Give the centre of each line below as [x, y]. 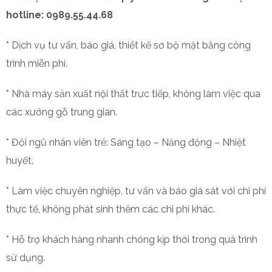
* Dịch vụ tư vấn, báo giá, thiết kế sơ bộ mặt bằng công [128, 45]
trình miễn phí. [37, 63]
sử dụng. [25, 258]
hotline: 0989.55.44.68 [59, 15]
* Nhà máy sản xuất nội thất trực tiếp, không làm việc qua [133, 94]
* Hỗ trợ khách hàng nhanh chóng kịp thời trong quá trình [132, 240]
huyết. [20, 161]
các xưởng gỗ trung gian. [62, 112]
